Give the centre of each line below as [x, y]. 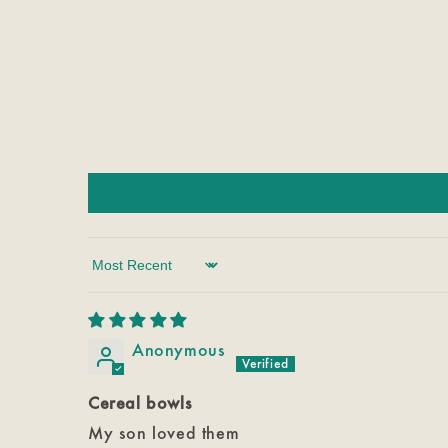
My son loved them [164, 432]
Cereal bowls [140, 402]
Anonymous [179, 349]
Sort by [116, 274]
